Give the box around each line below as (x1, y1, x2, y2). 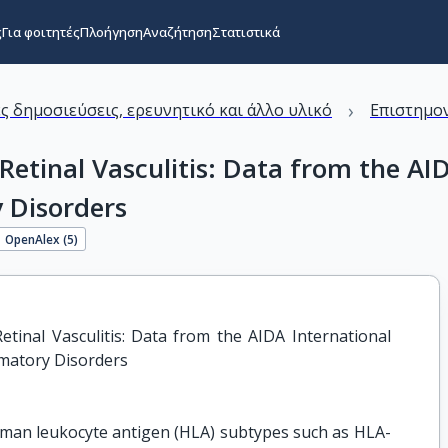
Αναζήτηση (142, 23, 212, 41)
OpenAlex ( (5, 230, 68, 247)
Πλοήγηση (79, 23, 143, 41)
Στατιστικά (211, 23, 280, 41)
